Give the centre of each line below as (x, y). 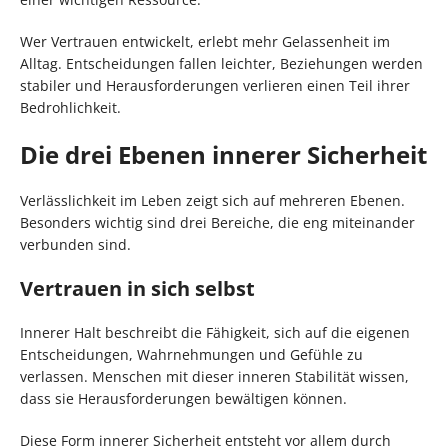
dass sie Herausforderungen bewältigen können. (183, 399)
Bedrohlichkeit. (70, 108)
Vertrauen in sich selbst (137, 289)
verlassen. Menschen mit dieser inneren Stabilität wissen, (214, 377)
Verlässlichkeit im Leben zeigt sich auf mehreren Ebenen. (212, 201)
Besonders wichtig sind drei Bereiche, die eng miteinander (217, 223)
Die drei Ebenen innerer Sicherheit (223, 155)
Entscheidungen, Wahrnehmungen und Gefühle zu (191, 355)
